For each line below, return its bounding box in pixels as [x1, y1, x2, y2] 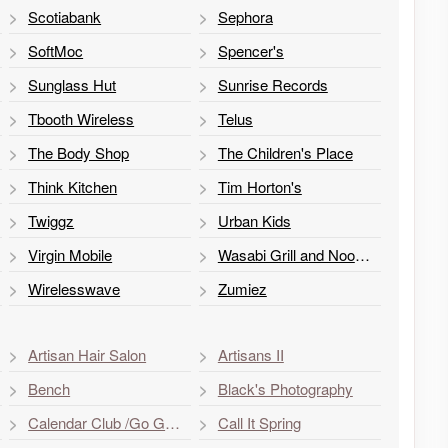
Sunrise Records [217, 73, 328, 95]
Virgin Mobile [28, 243, 113, 265]
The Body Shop [28, 141, 130, 163]
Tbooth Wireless [28, 107, 135, 129]
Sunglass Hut [28, 73, 117, 95]
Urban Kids [217, 209, 291, 231]
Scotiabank [28, 5, 102, 27]
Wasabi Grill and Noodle [354, 243, 370, 265]
